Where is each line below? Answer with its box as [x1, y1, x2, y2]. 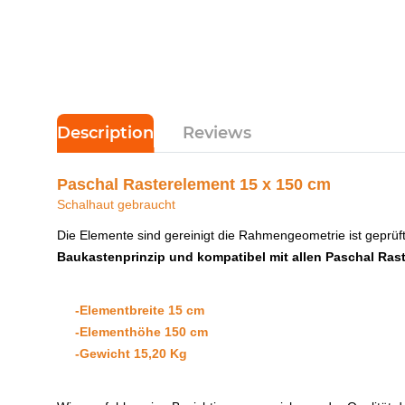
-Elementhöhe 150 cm [57, 324, 208, 339]
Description [57, 122, 154, 143]
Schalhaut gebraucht [57, 196, 175, 212]
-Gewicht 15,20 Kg [57, 345, 187, 361]
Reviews [183, 122, 251, 143]
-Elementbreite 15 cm [75, 302, 204, 317]
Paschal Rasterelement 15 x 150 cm [57, 174, 331, 193]
